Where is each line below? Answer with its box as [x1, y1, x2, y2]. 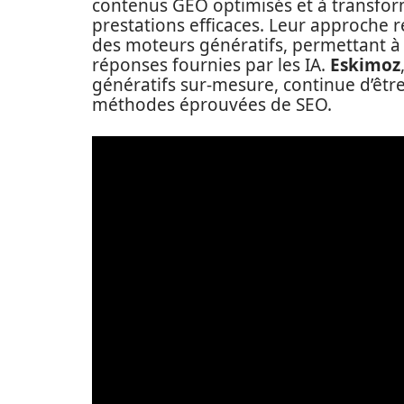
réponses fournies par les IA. [92, 53, 330, 78]
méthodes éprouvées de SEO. [92, 93, 332, 117]
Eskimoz [330, 53, 400, 78]
